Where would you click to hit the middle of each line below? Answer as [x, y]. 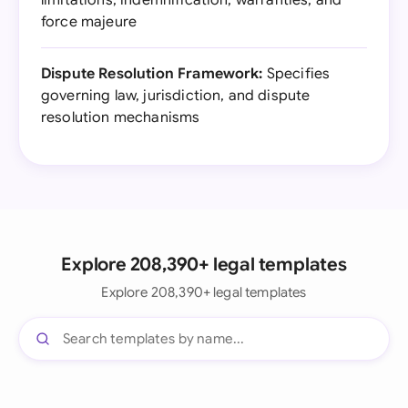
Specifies [296, 74]
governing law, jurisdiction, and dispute [176, 96]
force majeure [89, 22]
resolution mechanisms [121, 117]
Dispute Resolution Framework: [152, 74]
